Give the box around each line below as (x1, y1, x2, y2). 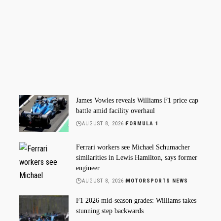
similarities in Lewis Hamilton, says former (76, 153, 197, 161)
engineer (76, 164, 100, 172)
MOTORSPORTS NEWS (125, 177, 188, 184)
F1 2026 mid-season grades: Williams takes (76, 196, 196, 204)
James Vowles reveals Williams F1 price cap (76, 96, 198, 104)
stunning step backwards (76, 207, 144, 215)
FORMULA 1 (125, 120, 159, 127)
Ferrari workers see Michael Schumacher (76, 143, 190, 151)
